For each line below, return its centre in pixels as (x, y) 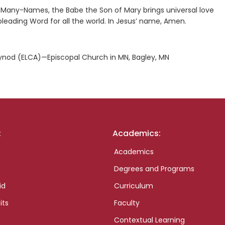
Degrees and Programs (154, 169)
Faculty (127, 203)
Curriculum (133, 186)
